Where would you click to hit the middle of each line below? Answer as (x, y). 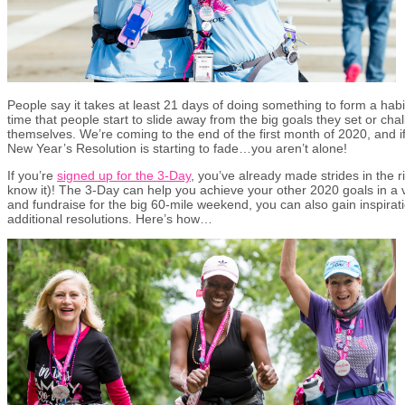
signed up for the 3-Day (124, 175)
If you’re (32, 175)
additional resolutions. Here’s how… (110, 218)
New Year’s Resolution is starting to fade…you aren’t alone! (177, 148)
